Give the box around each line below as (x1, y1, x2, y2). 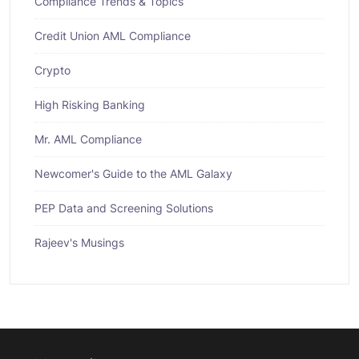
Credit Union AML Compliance (34, 28, 191, 42)
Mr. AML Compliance (34, 131, 142, 146)
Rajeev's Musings (34, 235, 124, 249)
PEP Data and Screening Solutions (34, 200, 213, 215)
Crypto (34, 63, 71, 77)
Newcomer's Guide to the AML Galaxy (34, 166, 232, 180)
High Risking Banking (34, 97, 145, 111)
